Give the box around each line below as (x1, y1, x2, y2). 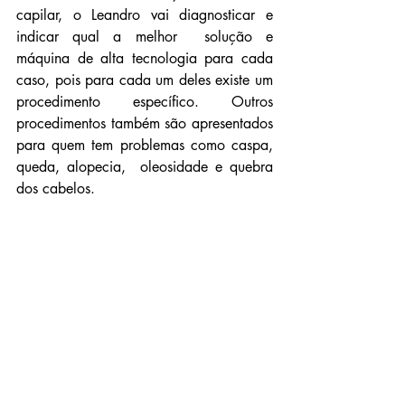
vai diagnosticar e (140, 5, 274, 24)
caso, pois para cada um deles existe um (16, 70, 273, 89)
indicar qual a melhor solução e (16, 26, 273, 46)
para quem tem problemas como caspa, (16, 135, 273, 155)
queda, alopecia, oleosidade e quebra (16, 156, 273, 176)
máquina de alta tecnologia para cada (16, 48, 273, 68)
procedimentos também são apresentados (16, 113, 273, 133)
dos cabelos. (16, 178, 95, 198)
